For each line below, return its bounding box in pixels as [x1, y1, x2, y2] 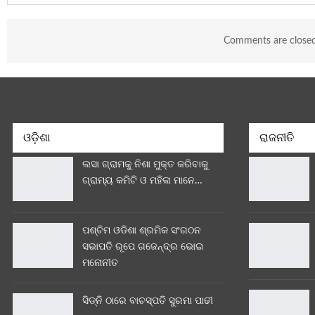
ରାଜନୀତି [259, 132, 294, 144]
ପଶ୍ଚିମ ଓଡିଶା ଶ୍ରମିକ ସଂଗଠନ [82, 226, 201, 236]
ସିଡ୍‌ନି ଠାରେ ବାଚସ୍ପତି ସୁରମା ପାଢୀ [82, 296, 213, 307]
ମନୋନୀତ [82, 258, 118, 269]
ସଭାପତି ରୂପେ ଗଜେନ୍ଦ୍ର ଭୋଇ [82, 242, 204, 252]
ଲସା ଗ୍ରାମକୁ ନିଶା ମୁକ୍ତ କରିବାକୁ [82, 159, 208, 169]
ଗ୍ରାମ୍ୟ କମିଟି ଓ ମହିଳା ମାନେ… [82, 175, 202, 186]
